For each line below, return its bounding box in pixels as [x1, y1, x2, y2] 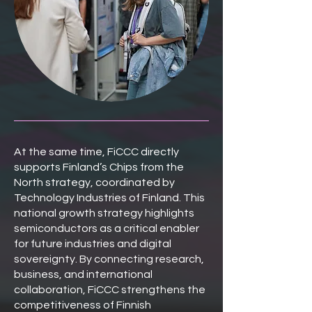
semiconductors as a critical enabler [14, 223, 199, 234]
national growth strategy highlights [14, 208, 194, 219]
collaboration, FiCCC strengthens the [14, 284, 205, 295]
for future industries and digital [14, 238, 171, 249]
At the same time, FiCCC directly [14, 146, 179, 157]
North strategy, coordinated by [14, 177, 175, 188]
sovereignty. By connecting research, [14, 253, 204, 265]
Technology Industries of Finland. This [14, 192, 205, 203]
